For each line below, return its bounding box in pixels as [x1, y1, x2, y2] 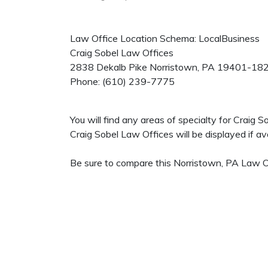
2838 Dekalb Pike [70, 61, 147, 73]
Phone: [70, 75, 102, 87]
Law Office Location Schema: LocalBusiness [70, 32, 260, 44]
